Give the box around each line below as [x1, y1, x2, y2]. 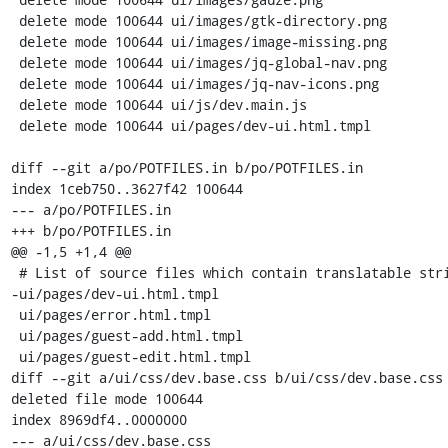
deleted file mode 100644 [10, 388, 203, 408]
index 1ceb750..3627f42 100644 [10, 178, 243, 198]
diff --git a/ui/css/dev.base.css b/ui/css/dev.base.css [10, 367, 443, 387]
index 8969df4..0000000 [10, 409, 187, 429]
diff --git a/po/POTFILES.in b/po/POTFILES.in [10, 157, 363, 177]
